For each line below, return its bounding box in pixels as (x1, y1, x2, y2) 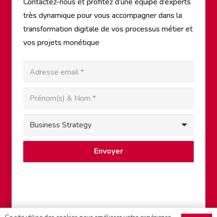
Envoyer (94, 146, 123, 157)
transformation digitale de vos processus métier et (23, 24, 193, 35)
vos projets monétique (23, 37, 99, 48)
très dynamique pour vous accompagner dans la (23, 10, 182, 21)
